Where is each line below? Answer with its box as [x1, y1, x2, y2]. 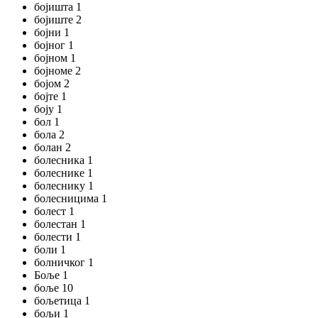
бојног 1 [34, 39, 74, 51]
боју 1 [34, 103, 62, 115]
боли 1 [34, 243, 66, 256]
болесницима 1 [34, 192, 107, 204]
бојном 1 [34, 52, 76, 64]
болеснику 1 [34, 180, 94, 192]
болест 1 [34, 205, 75, 217]
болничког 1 [34, 256, 94, 268]
